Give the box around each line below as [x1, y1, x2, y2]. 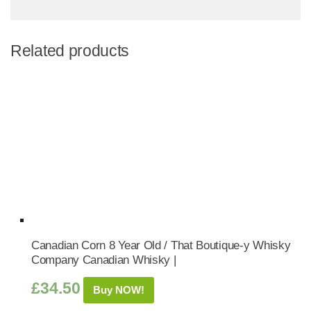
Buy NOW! [93, 284, 144, 296]
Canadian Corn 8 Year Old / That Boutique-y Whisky [31, 239, 291, 251]
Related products [10, 42, 130, 60]
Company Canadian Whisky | [31, 253, 176, 266]
